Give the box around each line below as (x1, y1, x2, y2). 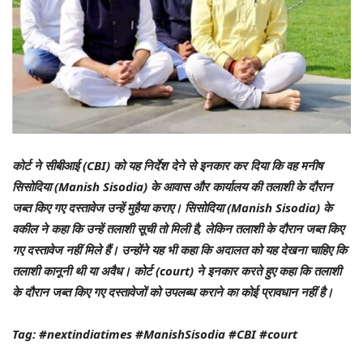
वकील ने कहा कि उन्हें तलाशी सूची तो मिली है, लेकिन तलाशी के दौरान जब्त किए (12, 220, 344, 237)
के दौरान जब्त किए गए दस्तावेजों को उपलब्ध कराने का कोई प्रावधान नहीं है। (12, 283, 333, 300)
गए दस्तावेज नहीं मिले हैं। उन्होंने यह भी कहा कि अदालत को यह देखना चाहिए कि (12, 241, 347, 258)
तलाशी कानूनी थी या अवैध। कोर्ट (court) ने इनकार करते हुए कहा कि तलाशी (12, 262, 341, 279)
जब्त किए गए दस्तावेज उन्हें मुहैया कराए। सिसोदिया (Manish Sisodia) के (12, 199, 332, 216)
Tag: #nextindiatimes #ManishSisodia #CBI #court (12, 325, 297, 342)
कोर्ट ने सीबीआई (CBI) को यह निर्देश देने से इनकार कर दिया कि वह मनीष (12, 156, 322, 173)
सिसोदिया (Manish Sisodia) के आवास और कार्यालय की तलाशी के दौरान (12, 177, 332, 194)
